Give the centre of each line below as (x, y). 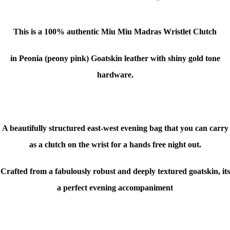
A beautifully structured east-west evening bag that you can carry (115, 128)
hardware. (115, 75)
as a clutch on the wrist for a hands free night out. (115, 145)
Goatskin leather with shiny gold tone (155, 59)
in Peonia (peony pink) (50, 59)
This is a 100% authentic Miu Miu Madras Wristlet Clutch (115, 32)
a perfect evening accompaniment (115, 188)
